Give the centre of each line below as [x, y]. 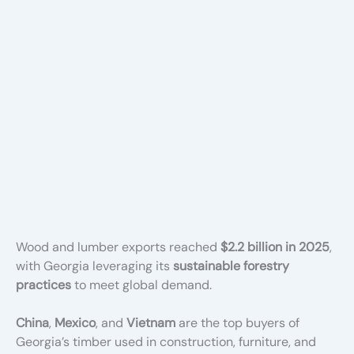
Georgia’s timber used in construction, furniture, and [166, 341]
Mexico [75, 322]
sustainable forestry [231, 265]
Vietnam [151, 322]
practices [43, 284]
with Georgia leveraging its [94, 265]
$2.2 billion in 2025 [275, 247]
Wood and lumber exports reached [118, 247]
